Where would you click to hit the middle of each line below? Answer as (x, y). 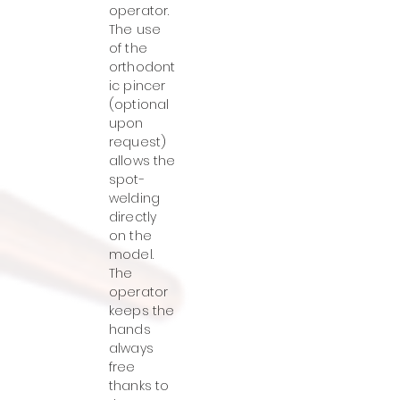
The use (135, 29)
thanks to (139, 386)
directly (133, 217)
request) (138, 142)
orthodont (142, 67)
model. (131, 254)
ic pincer (137, 86)
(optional (139, 104)
